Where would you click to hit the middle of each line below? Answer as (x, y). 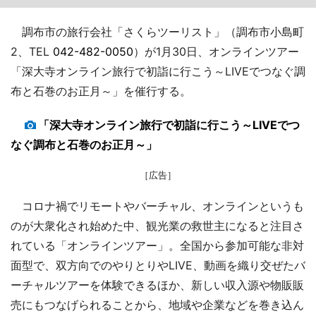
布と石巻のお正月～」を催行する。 (101, 91)
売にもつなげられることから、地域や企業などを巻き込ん (157, 304)
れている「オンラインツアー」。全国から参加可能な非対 (157, 245)
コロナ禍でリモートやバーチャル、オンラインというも (157, 206)
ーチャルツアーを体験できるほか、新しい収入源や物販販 (157, 285)
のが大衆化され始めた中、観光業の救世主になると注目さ (157, 225)
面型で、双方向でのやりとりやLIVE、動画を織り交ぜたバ (158, 265)
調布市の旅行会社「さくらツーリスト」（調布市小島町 (157, 31)
